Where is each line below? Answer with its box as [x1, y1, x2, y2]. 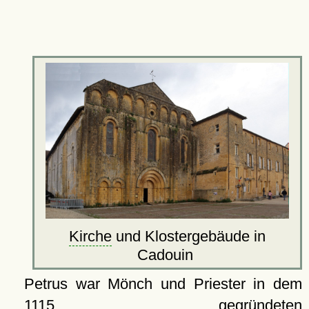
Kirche [69, 228, 112, 246]
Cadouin [137, 246, 198, 264]
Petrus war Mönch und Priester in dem [23, 275, 302, 293]
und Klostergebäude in [112, 228, 266, 246]
